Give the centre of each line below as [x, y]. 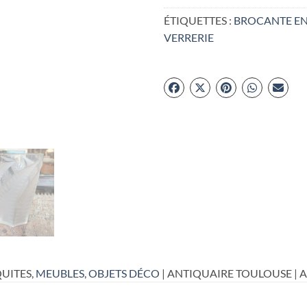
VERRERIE [189, 38]
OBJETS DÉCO [124, 273]
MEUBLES [60, 273]
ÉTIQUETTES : [199, 21]
